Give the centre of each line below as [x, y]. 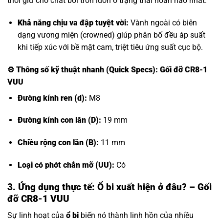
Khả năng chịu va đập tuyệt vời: [73, 22]
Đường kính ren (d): [52, 98]
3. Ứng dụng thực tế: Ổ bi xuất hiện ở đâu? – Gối [109, 187]
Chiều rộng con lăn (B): [58, 143]
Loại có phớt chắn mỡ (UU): [66, 165]
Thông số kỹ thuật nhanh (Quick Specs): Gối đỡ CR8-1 [112, 69]
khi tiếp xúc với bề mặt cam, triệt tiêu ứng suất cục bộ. [110, 47]
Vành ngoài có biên [163, 22]
